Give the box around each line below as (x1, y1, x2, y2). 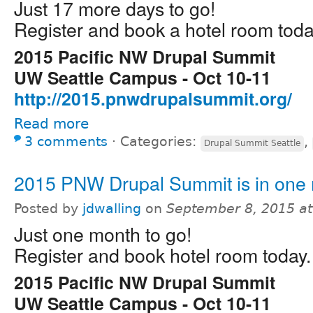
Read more (14, 115, 89, 133)
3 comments (24, 134, 108, 150)
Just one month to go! (14, 220, 191, 248)
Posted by (14, 201, 82, 217)
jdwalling (82, 201, 141, 217)
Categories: (120, 134, 201, 150)
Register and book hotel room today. (14, 241, 311, 269)
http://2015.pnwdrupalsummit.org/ (14, 86, 292, 112)
